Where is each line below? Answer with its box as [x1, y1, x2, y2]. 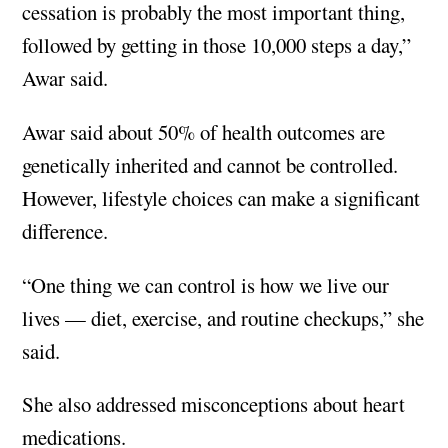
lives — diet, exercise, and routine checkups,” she [22, 303, 425, 332]
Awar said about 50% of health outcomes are [22, 117, 386, 146]
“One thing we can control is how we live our [22, 270, 390, 299]
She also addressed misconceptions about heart [22, 390, 406, 419]
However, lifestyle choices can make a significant [22, 183, 421, 212]
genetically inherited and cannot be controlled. [22, 150, 399, 179]
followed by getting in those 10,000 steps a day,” [22, 31, 412, 60]
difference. [22, 216, 109, 245]
